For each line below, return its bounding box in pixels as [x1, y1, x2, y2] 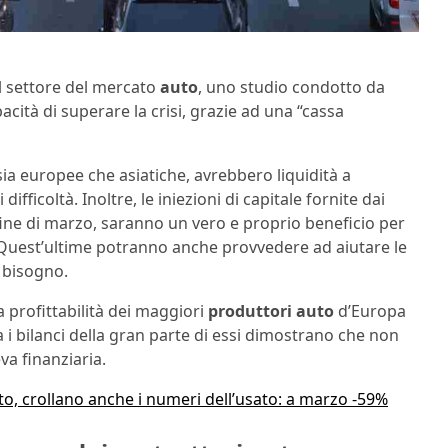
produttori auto [208, 300, 334, 323]
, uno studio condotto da [198, 76, 385, 99]
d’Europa [334, 300, 406, 323]
